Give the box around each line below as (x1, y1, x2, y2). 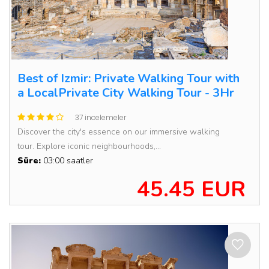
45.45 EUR (137, 175, 246, 204)
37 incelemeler (75, 112, 126, 122)
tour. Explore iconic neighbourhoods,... (17, 141, 161, 152)
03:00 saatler (41, 155, 93, 166)
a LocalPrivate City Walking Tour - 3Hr (17, 85, 234, 101)
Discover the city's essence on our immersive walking (17, 126, 220, 138)
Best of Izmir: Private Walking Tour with (17, 70, 240, 86)
